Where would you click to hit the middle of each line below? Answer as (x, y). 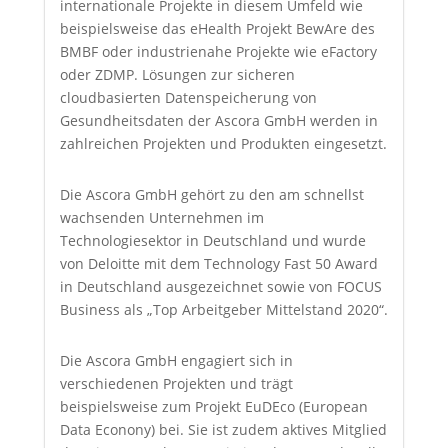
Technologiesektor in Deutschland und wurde (212, 240)
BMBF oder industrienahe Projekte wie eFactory (218, 51)
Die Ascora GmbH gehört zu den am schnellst (211, 194)
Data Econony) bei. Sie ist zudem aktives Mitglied (223, 429)
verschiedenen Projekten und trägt (176, 383)
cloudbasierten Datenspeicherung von (188, 97)
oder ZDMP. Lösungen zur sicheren (177, 74)
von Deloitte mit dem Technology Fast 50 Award (218, 263)
